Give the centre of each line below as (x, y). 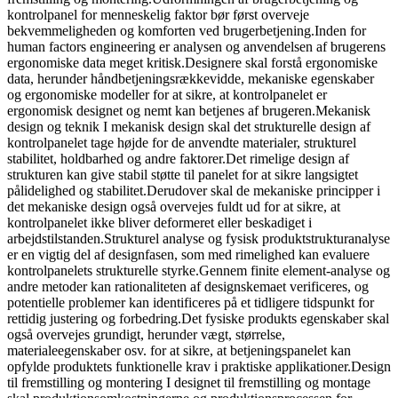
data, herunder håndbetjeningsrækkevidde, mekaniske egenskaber (191, 78)
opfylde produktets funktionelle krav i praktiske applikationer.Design (199, 366)
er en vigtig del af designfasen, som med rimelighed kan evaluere (188, 254)
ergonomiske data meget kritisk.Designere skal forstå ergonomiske (192, 62)
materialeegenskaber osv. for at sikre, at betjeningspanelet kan (179, 350)
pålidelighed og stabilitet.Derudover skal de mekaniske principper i (194, 190)
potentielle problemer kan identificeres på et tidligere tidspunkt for (191, 302)
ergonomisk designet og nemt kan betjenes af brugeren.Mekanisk (189, 110)
